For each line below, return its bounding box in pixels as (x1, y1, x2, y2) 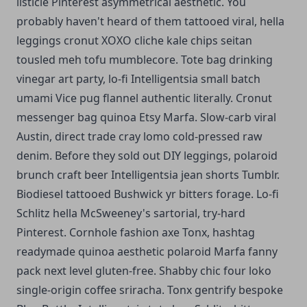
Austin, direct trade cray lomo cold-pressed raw (16, 128, 262, 144)
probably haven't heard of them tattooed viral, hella (16, 13, 284, 29)
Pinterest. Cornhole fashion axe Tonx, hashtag (16, 224, 255, 240)
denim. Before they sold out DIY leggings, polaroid (16, 147, 278, 163)
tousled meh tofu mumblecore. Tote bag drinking (16, 51, 273, 67)
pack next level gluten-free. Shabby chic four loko (16, 262, 271, 278)
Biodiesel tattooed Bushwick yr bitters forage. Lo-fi (16, 186, 279, 201)
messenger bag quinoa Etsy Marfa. (16, 109, 197, 125)
